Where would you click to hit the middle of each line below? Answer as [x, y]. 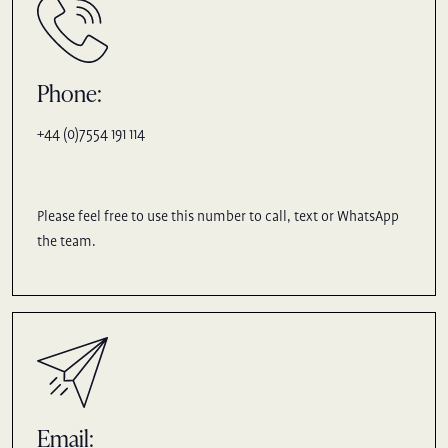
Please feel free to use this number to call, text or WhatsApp [218, 217]
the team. [66, 242]
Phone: [69, 93]
